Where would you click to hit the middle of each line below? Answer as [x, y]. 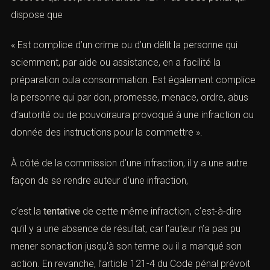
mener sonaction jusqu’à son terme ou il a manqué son [126, 246]
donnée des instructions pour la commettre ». [107, 133]
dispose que [37, 14]
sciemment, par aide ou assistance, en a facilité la [116, 63]
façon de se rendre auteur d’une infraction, [99, 181]
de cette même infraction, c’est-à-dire [161, 211]
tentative [62, 211]
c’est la [27, 211]
